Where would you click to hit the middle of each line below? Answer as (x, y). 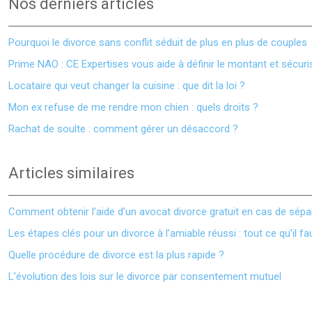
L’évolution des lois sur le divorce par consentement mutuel (145, 276)
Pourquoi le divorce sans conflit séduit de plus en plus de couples (158, 42)
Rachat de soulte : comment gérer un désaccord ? (123, 129)
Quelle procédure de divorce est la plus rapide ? (116, 255)
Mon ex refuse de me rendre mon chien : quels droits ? (133, 107)
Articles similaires (71, 173)
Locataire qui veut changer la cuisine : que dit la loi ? (127, 86)
